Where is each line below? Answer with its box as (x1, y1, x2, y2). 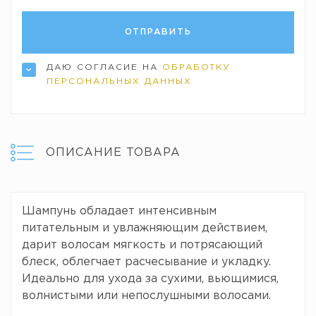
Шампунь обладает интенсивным (22, 206, 217, 217)
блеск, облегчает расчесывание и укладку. (22, 257, 271, 267)
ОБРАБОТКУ (162, 63, 231, 71)
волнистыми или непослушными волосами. (22, 291, 271, 301)
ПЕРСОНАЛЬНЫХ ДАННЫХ (47, 78, 192, 85)
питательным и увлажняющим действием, (22, 223, 267, 233)
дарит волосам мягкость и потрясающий (22, 240, 262, 250)
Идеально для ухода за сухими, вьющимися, (22, 274, 279, 284)
